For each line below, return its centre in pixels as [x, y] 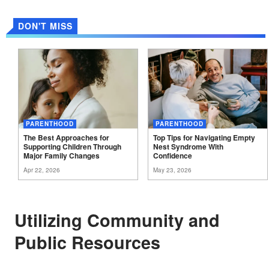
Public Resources [87, 242]
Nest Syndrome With [188, 146]
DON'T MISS [45, 26]
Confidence [173, 155]
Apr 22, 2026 [42, 170]
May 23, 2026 [172, 170]
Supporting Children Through [72, 146]
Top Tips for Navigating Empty [204, 137]
